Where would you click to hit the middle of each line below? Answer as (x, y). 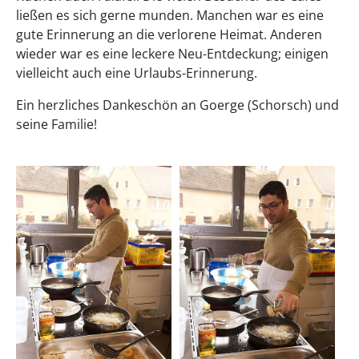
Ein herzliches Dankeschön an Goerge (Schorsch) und (177, 105)
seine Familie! (56, 124)
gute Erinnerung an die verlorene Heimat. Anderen (169, 34)
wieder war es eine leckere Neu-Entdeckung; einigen (172, 53)
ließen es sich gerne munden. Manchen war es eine (170, 15)
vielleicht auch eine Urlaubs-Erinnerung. (137, 73)
